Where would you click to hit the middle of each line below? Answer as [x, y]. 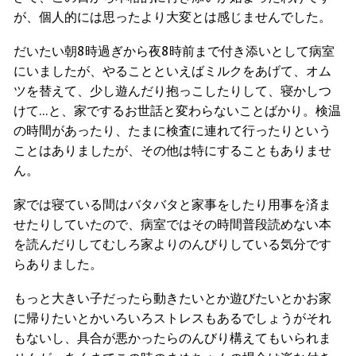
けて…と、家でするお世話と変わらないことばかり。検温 [177, 110]
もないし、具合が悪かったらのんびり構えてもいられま [172, 337]
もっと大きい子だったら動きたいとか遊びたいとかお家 [172, 298]
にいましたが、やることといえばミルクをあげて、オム [172, 70]
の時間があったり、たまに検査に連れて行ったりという [172, 130]
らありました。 [58, 263]
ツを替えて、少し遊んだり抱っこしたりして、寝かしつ [172, 90]
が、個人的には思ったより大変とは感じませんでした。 [172, 16]
